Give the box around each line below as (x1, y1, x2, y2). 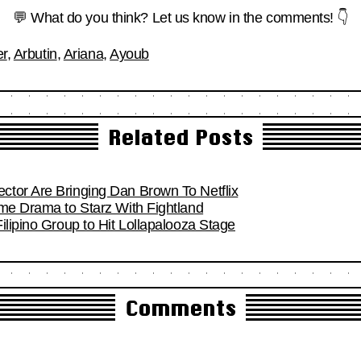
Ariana (63, 45, 104, 62)
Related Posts (108, 125, 253, 149)
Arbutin (13, 45, 57, 62)
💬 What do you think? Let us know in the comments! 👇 (12, 9, 349, 26)
